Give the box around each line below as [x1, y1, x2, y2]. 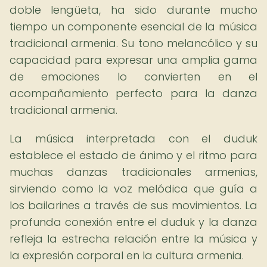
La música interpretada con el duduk [10, 131, 257, 146]
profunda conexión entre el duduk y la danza [10, 215, 257, 229]
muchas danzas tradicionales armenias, [10, 164, 257, 179]
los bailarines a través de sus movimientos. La [10, 198, 257, 213]
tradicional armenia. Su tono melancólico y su [10, 36, 257, 51]
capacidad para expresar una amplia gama [10, 52, 257, 67]
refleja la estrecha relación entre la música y [10, 231, 257, 246]
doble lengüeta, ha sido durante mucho [10, 2, 257, 17]
